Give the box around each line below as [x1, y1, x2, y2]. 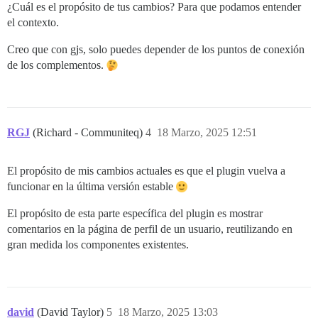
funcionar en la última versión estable [7, 180, 176, 192]
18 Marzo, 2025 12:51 [157, 126, 257, 138]
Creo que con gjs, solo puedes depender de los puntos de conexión [7, 43, 305, 55]
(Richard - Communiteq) [33, 126, 146, 138]
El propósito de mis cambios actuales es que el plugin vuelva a [7, 165, 285, 177]
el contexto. [7, 16, 59, 28]
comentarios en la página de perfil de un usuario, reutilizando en [7, 223, 292, 235]
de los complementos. [7, 59, 106, 71]
